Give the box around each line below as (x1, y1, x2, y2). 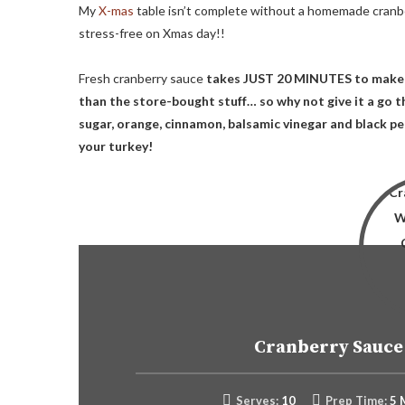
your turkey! (79, 138, 155, 154)
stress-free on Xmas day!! (79, 25, 225, 41)
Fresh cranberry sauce (79, 71, 206, 86)
